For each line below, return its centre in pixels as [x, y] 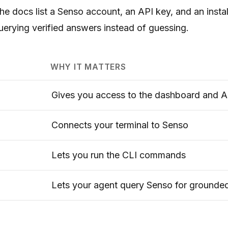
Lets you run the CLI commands [119, 155]
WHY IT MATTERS [88, 67]
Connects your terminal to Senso [120, 125]
